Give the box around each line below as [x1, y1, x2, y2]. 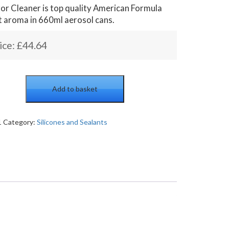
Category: [3, 117, 37, 126]
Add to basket [52, 84, 98, 93]
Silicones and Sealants [37, 117, 108, 126]
